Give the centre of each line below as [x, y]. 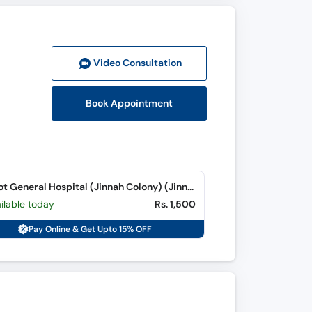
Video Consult [126, 63]
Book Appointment [130, 103]
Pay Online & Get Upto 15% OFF [91, 229]
